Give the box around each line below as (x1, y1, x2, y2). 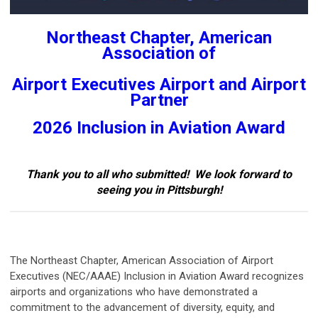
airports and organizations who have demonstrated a (10, 285, 258, 298)
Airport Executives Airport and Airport (12, 74, 306, 94)
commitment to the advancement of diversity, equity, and (10, 300, 275, 314)
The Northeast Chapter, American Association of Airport (10, 253, 273, 267)
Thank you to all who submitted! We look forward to (26, 167, 292, 181)
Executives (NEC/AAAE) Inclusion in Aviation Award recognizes (10, 269, 304, 283)
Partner (129, 89, 189, 110)
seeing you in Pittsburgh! (96, 182, 222, 197)
